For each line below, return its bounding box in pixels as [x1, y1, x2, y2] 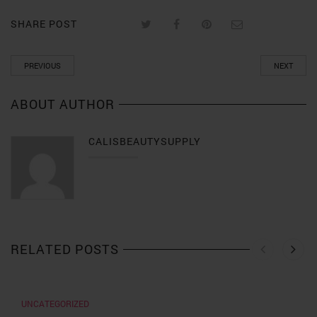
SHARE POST [11, 17, 77, 30]
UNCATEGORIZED [21, 297, 89, 309]
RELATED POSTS [11, 240, 119, 258]
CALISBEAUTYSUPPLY [88, 134, 201, 148]
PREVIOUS [24, 59, 61, 71]
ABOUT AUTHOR [11, 95, 115, 113]
